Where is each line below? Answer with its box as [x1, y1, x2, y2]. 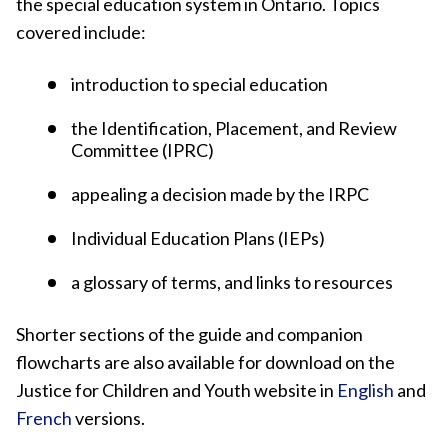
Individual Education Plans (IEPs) [71, 227, 325, 249]
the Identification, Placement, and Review [71, 117, 397, 139]
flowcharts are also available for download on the [16, 351, 395, 373]
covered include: [16, 21, 146, 43]
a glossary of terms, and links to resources [71, 271, 393, 293]
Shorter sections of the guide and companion [16, 323, 363, 345]
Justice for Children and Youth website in [16, 379, 337, 401]
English [337, 379, 394, 401]
